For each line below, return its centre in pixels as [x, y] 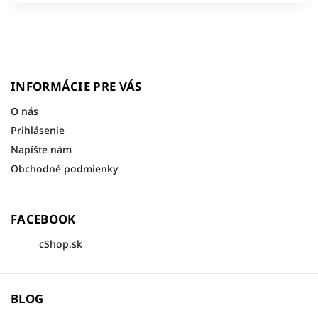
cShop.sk [61, 244]
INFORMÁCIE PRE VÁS [76, 86]
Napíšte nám [41, 149]
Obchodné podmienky [64, 169]
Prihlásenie [38, 130]
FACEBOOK [43, 219]
